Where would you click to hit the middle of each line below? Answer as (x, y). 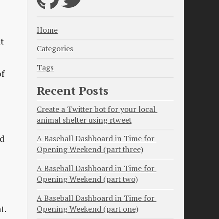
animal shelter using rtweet (84, 120)
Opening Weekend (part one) (88, 209)
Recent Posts (73, 90)
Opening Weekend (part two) (87, 179)
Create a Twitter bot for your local (96, 109)
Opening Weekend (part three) (90, 150)
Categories (55, 49)
